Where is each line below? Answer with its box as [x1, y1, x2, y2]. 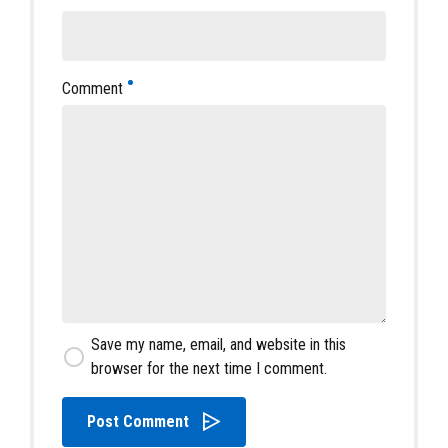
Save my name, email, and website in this [91, 334, 347, 354]
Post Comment [87, 411, 189, 431]
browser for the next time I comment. [91, 358, 328, 378]
